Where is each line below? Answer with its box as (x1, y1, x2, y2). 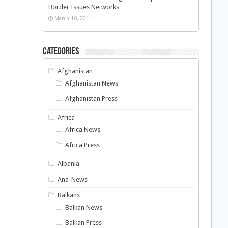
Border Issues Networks (48, 3, 119, 11)
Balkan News (65, 204, 103, 212)
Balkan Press (65, 219, 102, 227)
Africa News (65, 126, 101, 134)
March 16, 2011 (54, 15, 92, 22)
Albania (58, 160, 80, 168)
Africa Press (65, 141, 100, 149)
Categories (42, 47, 79, 58)
